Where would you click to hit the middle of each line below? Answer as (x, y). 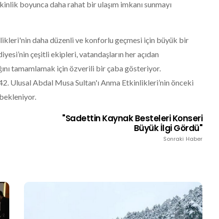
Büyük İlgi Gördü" (168, 128)
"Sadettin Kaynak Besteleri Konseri (132, 118)
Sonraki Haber (183, 139)
